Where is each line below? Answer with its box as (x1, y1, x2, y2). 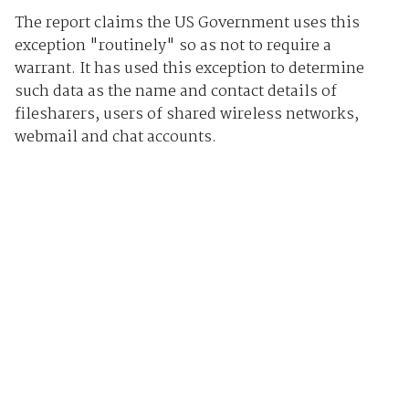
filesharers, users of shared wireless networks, (14, 102, 359, 128)
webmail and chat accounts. (14, 125, 216, 151)
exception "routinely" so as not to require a (14, 34, 331, 59)
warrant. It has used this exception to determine (14, 57, 364, 82)
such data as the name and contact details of (14, 79, 337, 105)
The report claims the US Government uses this (14, 11, 360, 37)
